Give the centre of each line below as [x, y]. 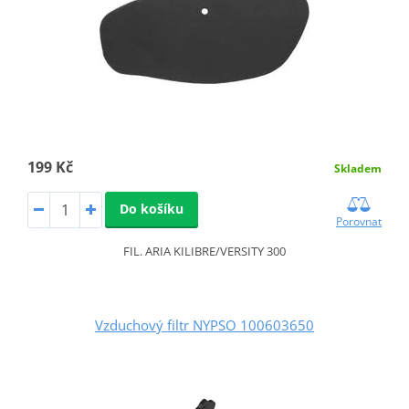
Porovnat [359, 222]
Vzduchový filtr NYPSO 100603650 [204, 325]
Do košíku [151, 209]
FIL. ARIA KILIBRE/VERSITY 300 [204, 252]
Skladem [358, 169]
